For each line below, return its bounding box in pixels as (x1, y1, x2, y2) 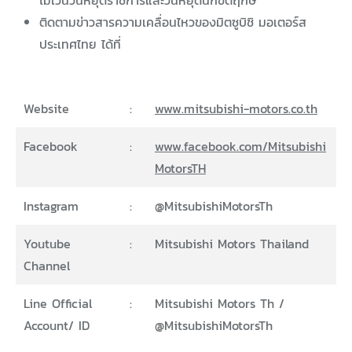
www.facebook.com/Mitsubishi (155, 137, 326, 156)
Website (24, 99, 69, 119)
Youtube (24, 234, 71, 254)
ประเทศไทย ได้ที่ (39, 35, 121, 54)
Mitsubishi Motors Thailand (155, 234, 309, 254)
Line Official (24, 294, 92, 313)
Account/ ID (24, 316, 90, 335)
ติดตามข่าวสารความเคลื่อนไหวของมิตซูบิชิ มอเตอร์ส (39, 13, 306, 32)
